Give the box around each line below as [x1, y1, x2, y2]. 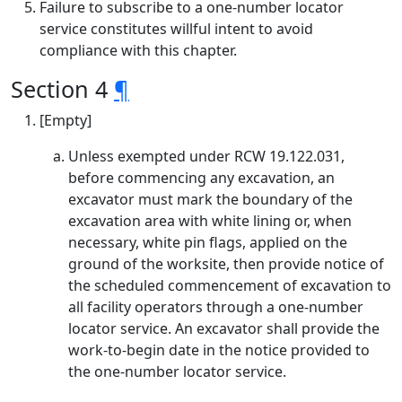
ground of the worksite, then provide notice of [68, 254, 384, 274]
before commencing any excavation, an [68, 168, 335, 188]
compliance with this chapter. [39, 40, 237, 60]
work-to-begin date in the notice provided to [68, 340, 370, 360]
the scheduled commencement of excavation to [68, 275, 391, 295]
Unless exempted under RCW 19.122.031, [68, 146, 345, 166]
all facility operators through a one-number [68, 297, 363, 317]
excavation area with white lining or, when [68, 211, 352, 231]
